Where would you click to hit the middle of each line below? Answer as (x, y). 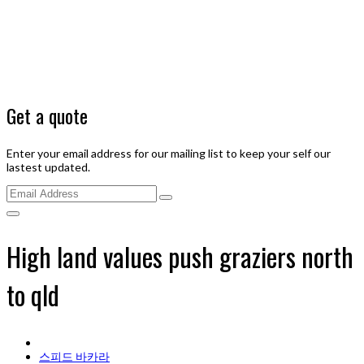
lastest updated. (48, 167)
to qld (33, 295)
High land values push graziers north (180, 257)
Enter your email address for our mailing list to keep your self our (169, 153)
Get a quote (47, 115)
